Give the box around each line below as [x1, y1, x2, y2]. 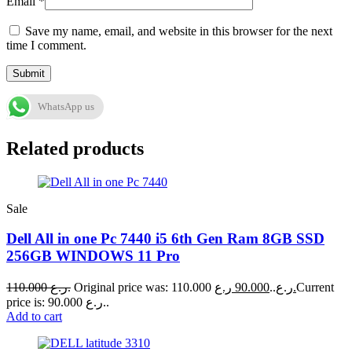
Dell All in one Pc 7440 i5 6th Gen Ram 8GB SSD [6, 230, 324, 247]
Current [296, 280, 334, 295]
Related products [6, 137, 144, 159]
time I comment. [6, 38, 86, 52]
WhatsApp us [38, 100, 94, 112]
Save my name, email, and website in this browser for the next [25, 24, 332, 38]
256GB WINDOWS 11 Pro [6, 247, 180, 265]
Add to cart [6, 310, 62, 324]
